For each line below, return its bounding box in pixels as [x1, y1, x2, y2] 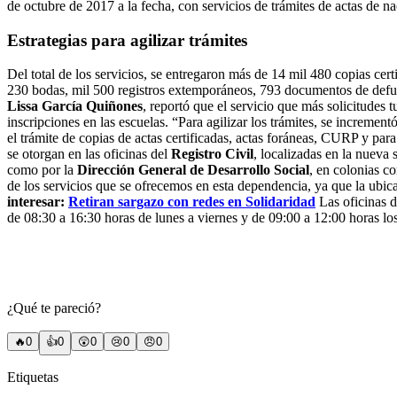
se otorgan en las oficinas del [7, 146, 171, 162]
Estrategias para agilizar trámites [7, 30, 247, 50]
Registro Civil [171, 146, 253, 162]
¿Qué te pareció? [7, 300, 101, 316]
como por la [7, 162, 77, 178]
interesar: [7, 194, 68, 210]
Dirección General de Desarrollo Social [77, 162, 309, 178]
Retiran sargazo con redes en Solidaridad [68, 194, 315, 210]
